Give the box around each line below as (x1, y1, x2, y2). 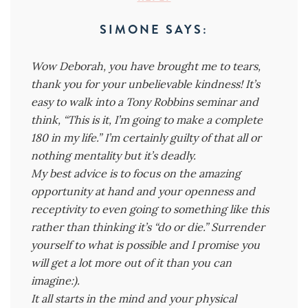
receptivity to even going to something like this (31, 201, 269, 216)
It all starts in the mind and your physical (31, 291, 236, 305)
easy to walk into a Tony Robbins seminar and (31, 94, 258, 109)
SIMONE (100, 20, 166, 38)
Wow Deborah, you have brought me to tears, (31, 58, 261, 73)
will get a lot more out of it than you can (31, 255, 232, 269)
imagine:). (31, 273, 80, 287)
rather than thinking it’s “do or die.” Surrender (31, 219, 265, 234)
